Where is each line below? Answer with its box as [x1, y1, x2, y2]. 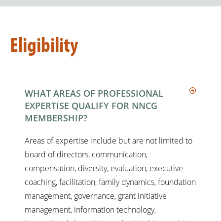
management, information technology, [25, 204, 156, 216]
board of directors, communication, [25, 149, 147, 160]
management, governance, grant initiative [25, 190, 167, 202]
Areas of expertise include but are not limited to [25, 135, 192, 147]
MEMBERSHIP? [25, 112, 87, 124]
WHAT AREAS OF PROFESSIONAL [25, 87, 163, 100]
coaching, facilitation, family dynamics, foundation [25, 177, 196, 188]
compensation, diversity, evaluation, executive [25, 163, 183, 174]
